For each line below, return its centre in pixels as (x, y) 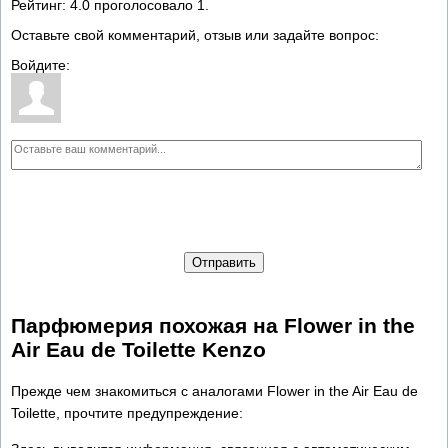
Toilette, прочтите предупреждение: (127, 412)
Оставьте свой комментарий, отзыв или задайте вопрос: (195, 34)
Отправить (224, 262)
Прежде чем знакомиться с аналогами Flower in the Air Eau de (214, 390)
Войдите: (40, 64)
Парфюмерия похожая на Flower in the (213, 326)
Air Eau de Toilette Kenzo (138, 350)
